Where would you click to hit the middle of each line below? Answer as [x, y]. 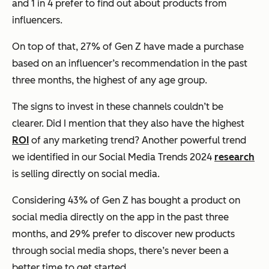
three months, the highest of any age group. [110, 80]
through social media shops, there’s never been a [120, 251]
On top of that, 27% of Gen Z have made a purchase [128, 47]
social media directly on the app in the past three [120, 217]
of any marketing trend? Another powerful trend [138, 141]
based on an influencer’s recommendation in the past [130, 64]
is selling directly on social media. [86, 174]
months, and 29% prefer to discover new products [123, 234]
